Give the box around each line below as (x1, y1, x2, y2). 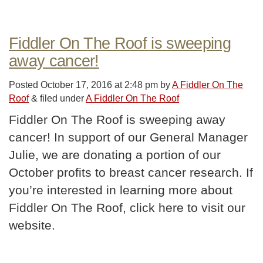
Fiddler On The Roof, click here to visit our (9, 200, 245, 214)
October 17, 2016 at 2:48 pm (41, 79, 160, 90)
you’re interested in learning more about (9, 183, 232, 197)
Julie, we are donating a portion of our (9, 147, 221, 161)
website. (9, 218, 55, 232)
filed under (38, 92, 86, 103)
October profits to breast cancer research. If (9, 165, 253, 179)
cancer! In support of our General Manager (9, 130, 248, 144)
